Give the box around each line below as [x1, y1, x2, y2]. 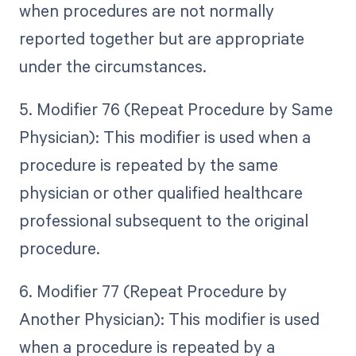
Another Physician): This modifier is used [18, 308, 319, 331]
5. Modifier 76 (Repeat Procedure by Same [18, 98, 333, 121]
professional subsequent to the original [18, 209, 308, 232]
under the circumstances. [18, 55, 207, 78]
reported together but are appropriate [18, 27, 304, 50]
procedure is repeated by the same [18, 153, 278, 176]
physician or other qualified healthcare [18, 181, 303, 204]
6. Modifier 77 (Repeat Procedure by [18, 280, 287, 303]
